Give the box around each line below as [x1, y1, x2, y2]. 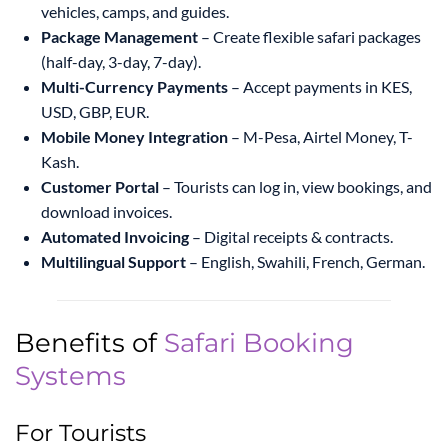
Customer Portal [41, 177, 159, 197]
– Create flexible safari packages [198, 27, 421, 47]
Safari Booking [164, 327, 354, 360]
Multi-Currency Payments [41, 77, 228, 97]
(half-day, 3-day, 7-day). [41, 52, 201, 72]
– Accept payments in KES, [228, 77, 412, 97]
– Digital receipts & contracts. [189, 227, 393, 247]
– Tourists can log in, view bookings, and [159, 177, 432, 197]
